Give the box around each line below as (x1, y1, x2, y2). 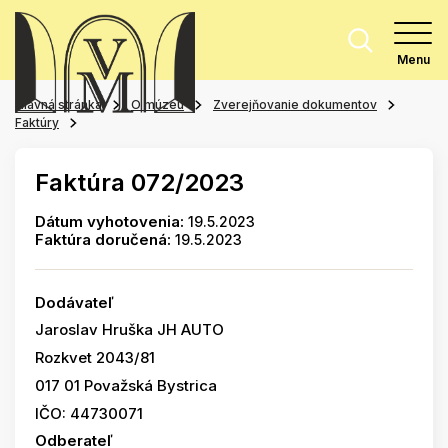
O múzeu (131, 97, 184, 112)
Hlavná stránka (15, 97, 102, 112)
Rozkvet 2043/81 (35, 348, 155, 367)
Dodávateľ (35, 293, 114, 312)
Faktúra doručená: (35, 230, 171, 249)
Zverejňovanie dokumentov (213, 97, 377, 112)
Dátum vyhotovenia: (35, 212, 184, 231)
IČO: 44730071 (35, 404, 143, 423)
